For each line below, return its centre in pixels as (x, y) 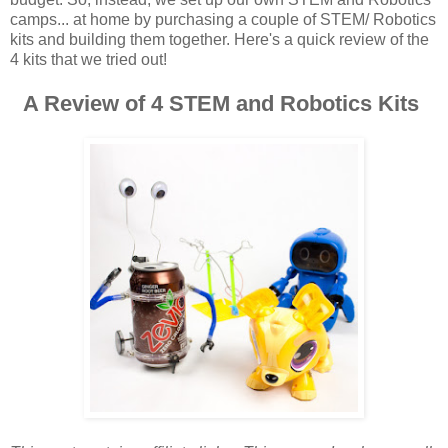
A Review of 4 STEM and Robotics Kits (224, 103)
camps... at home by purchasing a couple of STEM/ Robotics (223, 19)
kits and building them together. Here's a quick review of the (219, 39)
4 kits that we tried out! (88, 59)
